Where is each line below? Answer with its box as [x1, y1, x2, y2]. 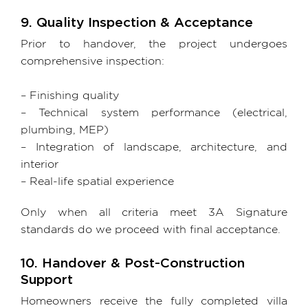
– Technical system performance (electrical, [21, 107, 287, 118]
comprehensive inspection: [21, 55, 164, 67]
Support [21, 269, 73, 287]
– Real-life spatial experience [21, 175, 174, 187]
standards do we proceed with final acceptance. [21, 224, 280, 236]
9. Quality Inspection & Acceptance [21, 11, 253, 30]
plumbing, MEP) [21, 124, 109, 135]
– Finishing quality [21, 89, 119, 101]
